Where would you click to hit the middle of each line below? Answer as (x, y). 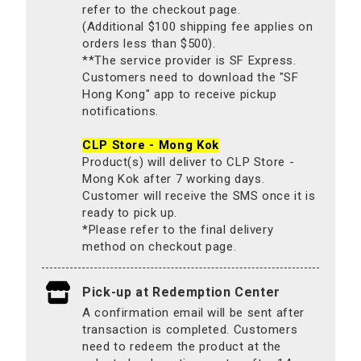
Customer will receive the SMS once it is (199, 195)
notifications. (120, 111)
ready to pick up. (130, 212)
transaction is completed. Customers (190, 329)
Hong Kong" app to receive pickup (180, 94)
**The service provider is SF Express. (189, 60)
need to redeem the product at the (182, 346)
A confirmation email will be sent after (193, 312)
